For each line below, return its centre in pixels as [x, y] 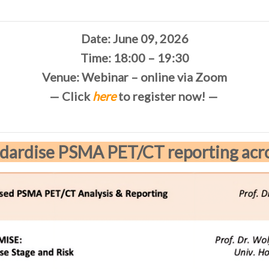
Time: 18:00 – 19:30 [134, 58]
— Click [71, 96]
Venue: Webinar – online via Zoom [134, 77]
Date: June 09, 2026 [134, 38]
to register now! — [168, 96]
